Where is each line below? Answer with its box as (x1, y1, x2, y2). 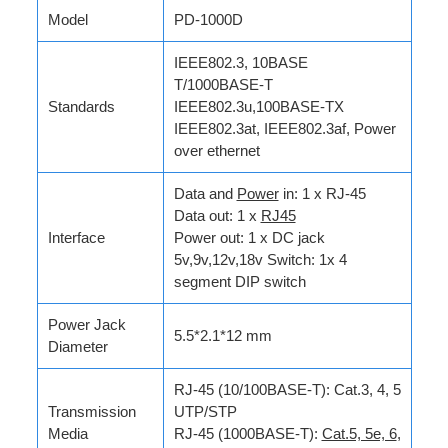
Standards (47, 99, 115, 116)
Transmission (47, 404, 136, 421)
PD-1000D (173, 12, 243, 29)
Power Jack (47, 317, 126, 334)
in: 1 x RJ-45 (278, 186, 366, 203)
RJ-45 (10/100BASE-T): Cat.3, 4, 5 (173, 382, 401, 399)
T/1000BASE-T (173, 77, 273, 94)
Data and (173, 186, 237, 203)
